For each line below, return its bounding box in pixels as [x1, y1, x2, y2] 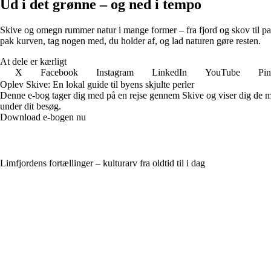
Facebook [41, 67, 78, 77]
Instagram [96, 67, 134, 77]
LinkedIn [152, 67, 187, 77]
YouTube [205, 67, 240, 77]
